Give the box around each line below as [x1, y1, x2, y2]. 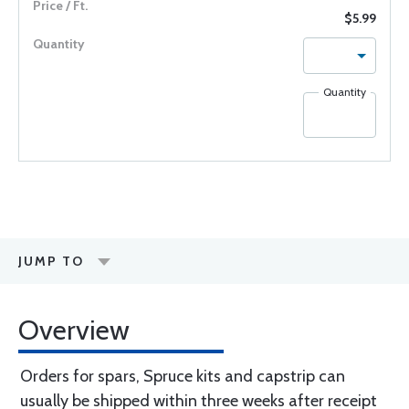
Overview [18, 313, 130, 347]
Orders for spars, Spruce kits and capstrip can [20, 366, 345, 386]
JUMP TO [18, 253, 84, 269]
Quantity [323, 85, 366, 99]
